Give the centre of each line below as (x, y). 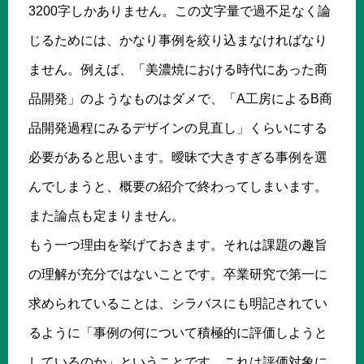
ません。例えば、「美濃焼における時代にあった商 (178, 69)
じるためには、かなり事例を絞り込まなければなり (178, 40)
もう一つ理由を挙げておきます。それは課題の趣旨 (178, 245)
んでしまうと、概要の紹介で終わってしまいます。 (178, 186)
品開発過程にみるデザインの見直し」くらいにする (178, 128)
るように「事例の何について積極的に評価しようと (178, 332)
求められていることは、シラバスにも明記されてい (178, 303)
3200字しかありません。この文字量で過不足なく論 (180, 11)
